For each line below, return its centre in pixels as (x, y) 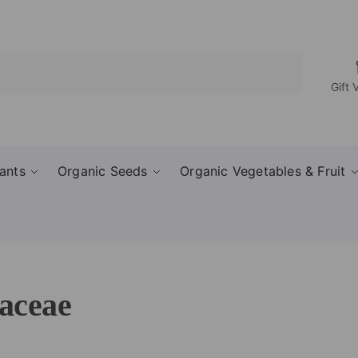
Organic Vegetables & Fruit (263, 171)
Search (280, 61)
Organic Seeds (102, 171)
